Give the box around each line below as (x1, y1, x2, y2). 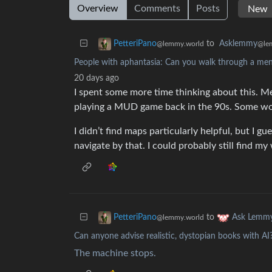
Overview (77, 4, 118, 13)
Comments (134, 4, 180, 13)
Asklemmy (219, 39, 257, 48)
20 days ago (74, 74, 119, 83)
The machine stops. (74, 248, 156, 258)
